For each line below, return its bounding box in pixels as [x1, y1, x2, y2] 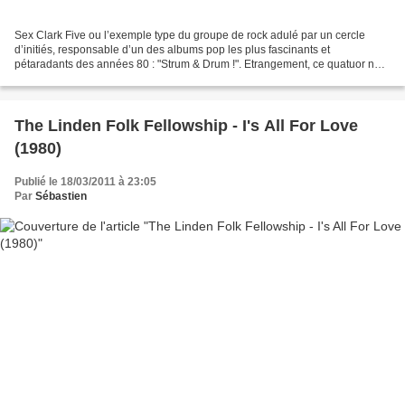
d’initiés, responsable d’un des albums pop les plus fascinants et [14, 42, 330, 56]
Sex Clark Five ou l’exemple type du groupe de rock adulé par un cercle [14, 28, 365, 42]
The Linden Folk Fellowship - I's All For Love [14, 116, 358, 135]
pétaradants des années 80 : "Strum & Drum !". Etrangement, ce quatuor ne [14, 57, 381, 71]
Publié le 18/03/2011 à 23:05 [14, 174, 156, 188]
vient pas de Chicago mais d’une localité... [14, 71, 221, 85]
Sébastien [35, 189, 87, 202]
